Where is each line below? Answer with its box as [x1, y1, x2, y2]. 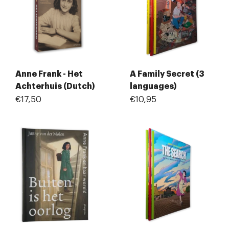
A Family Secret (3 [130, 70, 204, 79]
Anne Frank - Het [15, 70, 83, 79]
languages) [130, 82, 177, 91]
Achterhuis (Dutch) [15, 82, 95, 91]
